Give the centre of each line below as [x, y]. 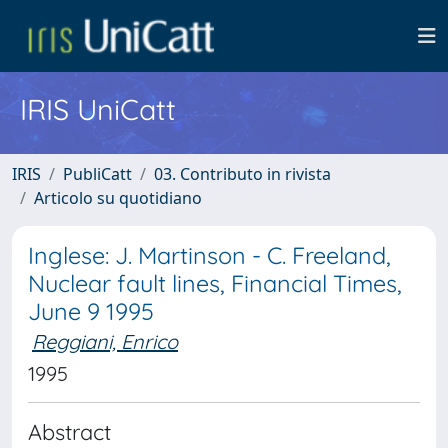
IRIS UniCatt [98, 109]
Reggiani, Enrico [105, 341]
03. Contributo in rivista [242, 174]
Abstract [69, 431]
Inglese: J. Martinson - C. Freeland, [209, 255]
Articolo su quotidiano [118, 198]
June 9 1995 [91, 311]
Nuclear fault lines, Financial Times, [215, 283]
